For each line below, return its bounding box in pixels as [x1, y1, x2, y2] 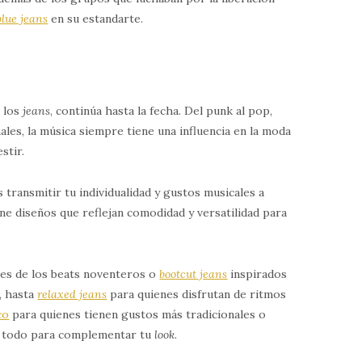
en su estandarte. [51, 11, 144, 26]
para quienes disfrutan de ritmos [110, 286, 287, 301]
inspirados [230, 266, 288, 281]
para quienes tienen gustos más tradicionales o [9, 306, 267, 322]
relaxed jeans [37, 286, 107, 301]
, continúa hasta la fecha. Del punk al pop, [50, 103, 273, 118]
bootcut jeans [159, 266, 228, 281]
